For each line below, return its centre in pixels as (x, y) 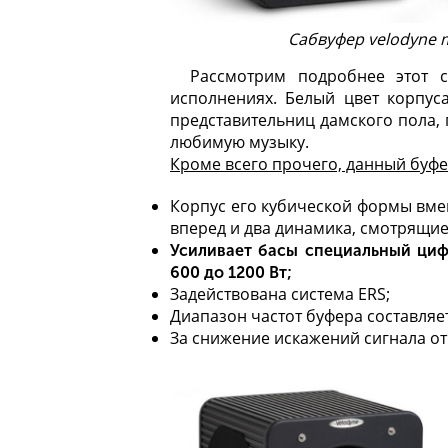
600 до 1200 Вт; (231, 272)
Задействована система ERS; (280, 293)
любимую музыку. (239, 141)
